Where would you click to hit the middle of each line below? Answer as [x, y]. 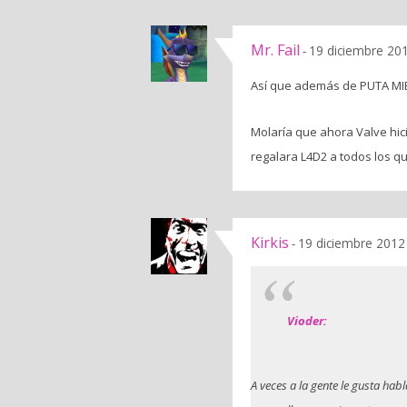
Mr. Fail [275, 50]
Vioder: [307, 320]
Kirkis [270, 242]
